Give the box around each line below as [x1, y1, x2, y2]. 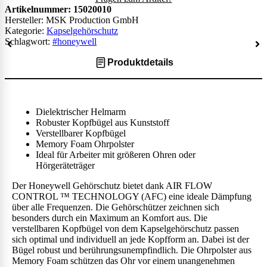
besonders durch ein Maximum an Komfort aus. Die [12, 212, 207, 223]
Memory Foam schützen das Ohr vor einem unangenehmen [12, 255, 235, 266]
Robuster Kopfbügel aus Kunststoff [36, 117, 169, 128]
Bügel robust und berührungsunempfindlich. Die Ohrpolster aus [12, 244, 252, 255]
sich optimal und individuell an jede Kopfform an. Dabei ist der [12, 234, 249, 244]
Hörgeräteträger [36, 160, 95, 170]
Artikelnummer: [5, 4, 73, 14]
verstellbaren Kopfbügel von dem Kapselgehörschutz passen [12, 223, 239, 234]
